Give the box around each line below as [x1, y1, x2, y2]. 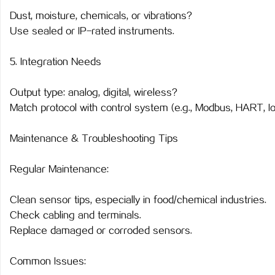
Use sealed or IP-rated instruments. [10, 26, 174, 37]
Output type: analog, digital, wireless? [10, 88, 177, 98]
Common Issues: [10, 257, 86, 267]
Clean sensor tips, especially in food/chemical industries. [10, 195, 266, 206]
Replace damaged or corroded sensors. [10, 226, 192, 236]
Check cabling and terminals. [10, 211, 141, 221]
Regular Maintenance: [10, 165, 109, 175]
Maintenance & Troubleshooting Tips [10, 134, 178, 144]
